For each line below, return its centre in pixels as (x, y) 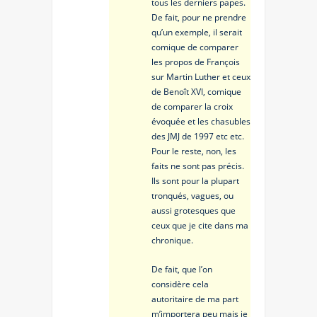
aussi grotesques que (194, 211)
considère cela (180, 284)
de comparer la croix (192, 107)
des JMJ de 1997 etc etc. (198, 137)
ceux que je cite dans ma (200, 226)
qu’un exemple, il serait (197, 33)
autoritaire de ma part (195, 299)
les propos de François (196, 62)
